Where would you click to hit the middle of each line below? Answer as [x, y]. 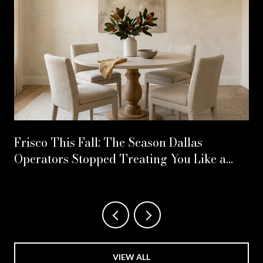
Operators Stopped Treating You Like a [120, 159]
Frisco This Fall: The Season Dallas [108, 142]
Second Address [58, 175]
